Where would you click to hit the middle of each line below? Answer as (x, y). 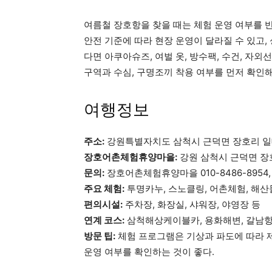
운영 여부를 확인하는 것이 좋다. (149, 251)
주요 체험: (104, 188)
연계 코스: (104, 220)
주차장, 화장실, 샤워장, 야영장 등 (192, 204)
